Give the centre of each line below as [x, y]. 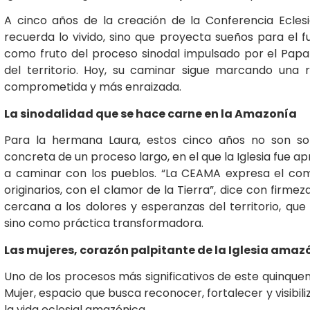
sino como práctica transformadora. [104, 224]
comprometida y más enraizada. [93, 87]
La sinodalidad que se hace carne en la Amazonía [151, 113]
